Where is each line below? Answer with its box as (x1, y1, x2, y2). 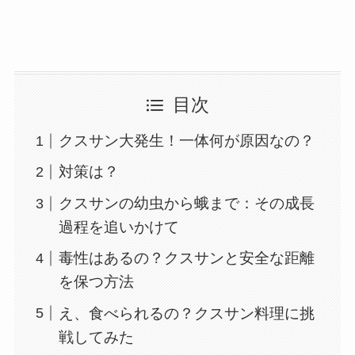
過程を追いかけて (59, 218, 180, 235)
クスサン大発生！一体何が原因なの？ (59, 132, 315, 150)
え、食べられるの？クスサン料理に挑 (59, 304, 315, 322)
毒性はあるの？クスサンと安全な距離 (59, 250, 315, 267)
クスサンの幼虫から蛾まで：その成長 (59, 194, 315, 212)
